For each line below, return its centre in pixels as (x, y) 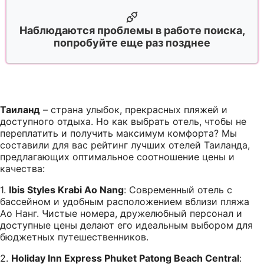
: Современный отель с (178, 189)
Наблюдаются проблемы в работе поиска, (132, 30)
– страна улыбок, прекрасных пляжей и (134, 109)
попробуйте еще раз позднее (132, 42)
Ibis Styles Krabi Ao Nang (66, 189)
